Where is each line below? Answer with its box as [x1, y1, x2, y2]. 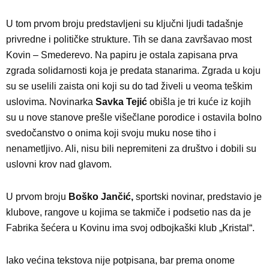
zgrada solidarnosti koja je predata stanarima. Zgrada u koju [6, 65, 261, 76]
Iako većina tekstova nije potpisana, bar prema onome [6, 255, 235, 266]
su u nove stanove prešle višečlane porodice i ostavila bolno [6, 112, 262, 123]
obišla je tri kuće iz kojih [150, 97, 251, 107]
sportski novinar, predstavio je [133, 192, 262, 202]
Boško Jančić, [68, 192, 133, 202]
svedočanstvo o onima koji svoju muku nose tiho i [6, 128, 216, 139]
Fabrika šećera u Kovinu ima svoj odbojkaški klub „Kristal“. [6, 223, 255, 234]
